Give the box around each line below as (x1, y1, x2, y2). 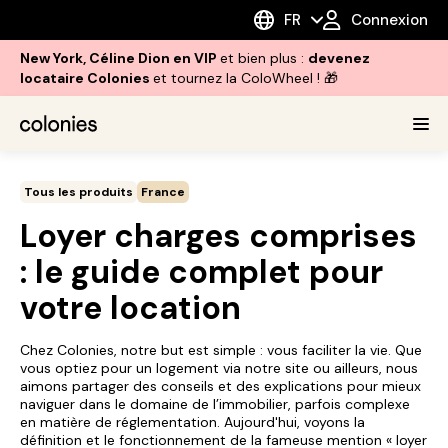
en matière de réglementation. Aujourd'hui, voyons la (20, 413, 365, 431)
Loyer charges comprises (20, 215, 417, 257)
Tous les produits (24, 184, 133, 200)
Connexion (351, 9, 428, 30)
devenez (308, 49, 370, 67)
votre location (20, 287, 241, 329)
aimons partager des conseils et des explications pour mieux (20, 377, 421, 395)
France (141, 184, 185, 200)
